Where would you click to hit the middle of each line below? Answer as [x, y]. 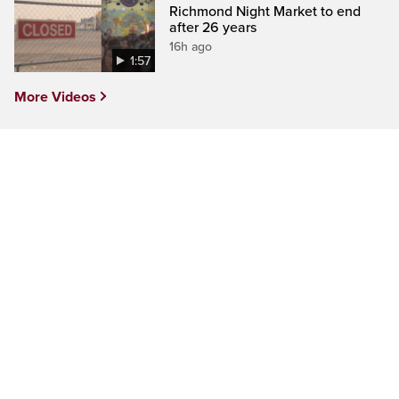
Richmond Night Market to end [265, 12]
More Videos [55, 98]
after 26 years [213, 28]
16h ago [191, 47]
